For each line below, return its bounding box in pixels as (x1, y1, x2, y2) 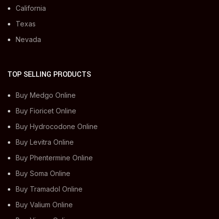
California (16, 4, 46, 12)
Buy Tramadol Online (16, 185, 83, 193)
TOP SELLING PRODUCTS (7, 69, 91, 80)
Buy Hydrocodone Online (16, 122, 98, 131)
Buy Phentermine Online (16, 153, 93, 162)
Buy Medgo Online (16, 91, 76, 99)
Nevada (16, 35, 41, 44)
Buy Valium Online (16, 200, 73, 209)
